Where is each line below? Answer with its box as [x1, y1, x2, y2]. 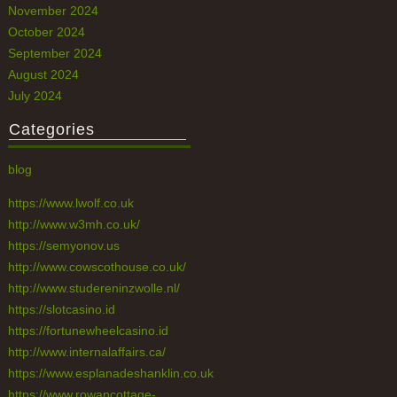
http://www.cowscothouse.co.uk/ [7, 259, 186, 275]
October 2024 [7, 24, 85, 40]
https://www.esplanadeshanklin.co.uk [7, 365, 214, 381]
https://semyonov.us [7, 237, 120, 253]
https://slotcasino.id [7, 301, 115, 317]
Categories [8, 119, 95, 139]
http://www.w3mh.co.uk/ [7, 216, 140, 232]
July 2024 [7, 88, 62, 104]
